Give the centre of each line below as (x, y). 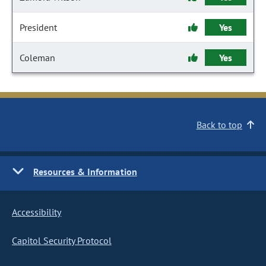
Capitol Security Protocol (62, 240)
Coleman (37, 58)
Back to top (219, 125)
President (38, 27)
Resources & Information (85, 172)
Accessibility (37, 212)
